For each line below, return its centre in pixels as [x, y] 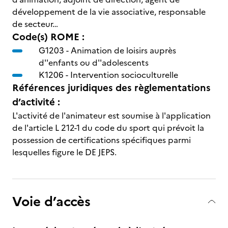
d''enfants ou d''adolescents [94, 63]
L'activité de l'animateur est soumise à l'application [111, 116]
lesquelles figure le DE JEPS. [64, 152]
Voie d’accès [51, 201]
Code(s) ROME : [48, 37]
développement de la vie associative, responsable [109, 12]
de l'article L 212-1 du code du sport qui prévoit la [108, 128]
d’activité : [36, 102]
